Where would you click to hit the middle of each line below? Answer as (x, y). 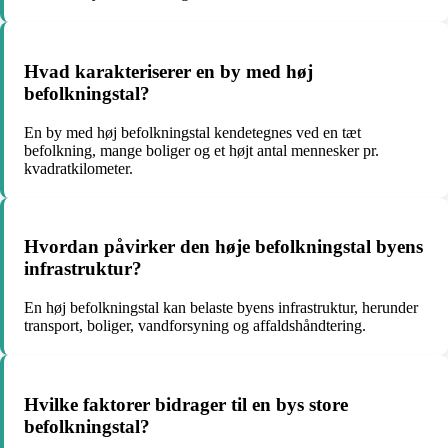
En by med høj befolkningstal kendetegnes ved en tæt (192, 132)
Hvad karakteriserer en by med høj (168, 71)
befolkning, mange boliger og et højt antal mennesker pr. (201, 150)
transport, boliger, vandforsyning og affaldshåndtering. (195, 326)
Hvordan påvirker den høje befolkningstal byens (223, 247)
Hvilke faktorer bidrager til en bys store (186, 404)
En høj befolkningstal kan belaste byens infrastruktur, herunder (221, 308)
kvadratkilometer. (78, 168)
